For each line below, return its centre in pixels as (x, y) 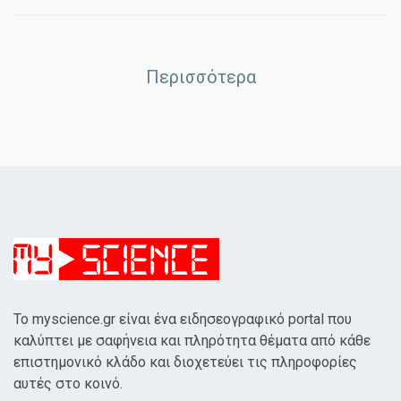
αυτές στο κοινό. (68, 383)
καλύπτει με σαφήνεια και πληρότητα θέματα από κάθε (192, 340)
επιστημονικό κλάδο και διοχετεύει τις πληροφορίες (185, 362)
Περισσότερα (200, 77)
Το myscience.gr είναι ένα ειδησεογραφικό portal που (183, 319)
